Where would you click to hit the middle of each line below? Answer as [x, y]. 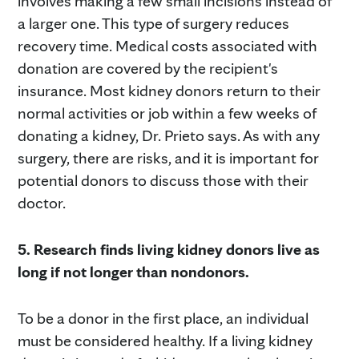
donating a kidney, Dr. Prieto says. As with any [169, 135]
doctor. [42, 202]
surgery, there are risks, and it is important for [168, 157]
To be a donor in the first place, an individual [163, 318]
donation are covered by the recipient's [148, 68]
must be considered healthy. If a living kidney [165, 340]
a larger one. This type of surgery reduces [153, 23]
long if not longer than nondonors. [133, 271]
